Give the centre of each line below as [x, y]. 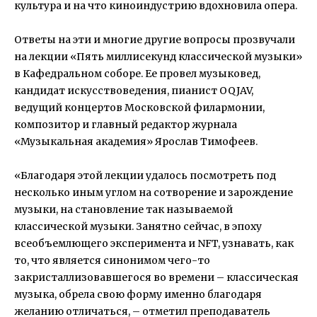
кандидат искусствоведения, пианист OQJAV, [134, 90]
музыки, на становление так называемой [123, 209]
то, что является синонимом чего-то [112, 260]
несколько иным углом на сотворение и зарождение [154, 192]
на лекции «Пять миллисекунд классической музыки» [158, 56]
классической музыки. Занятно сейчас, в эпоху [138, 226]
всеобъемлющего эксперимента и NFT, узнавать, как [154, 243]
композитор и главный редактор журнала [126, 124]
